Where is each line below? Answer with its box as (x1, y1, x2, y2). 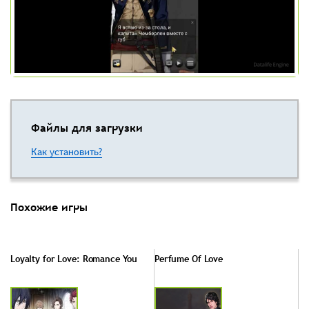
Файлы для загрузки (31, 119, 143, 135)
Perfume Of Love (154, 252, 223, 265)
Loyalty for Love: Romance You (10, 252, 138, 265)
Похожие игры (10, 199, 88, 215)
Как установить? (31, 145, 102, 158)
